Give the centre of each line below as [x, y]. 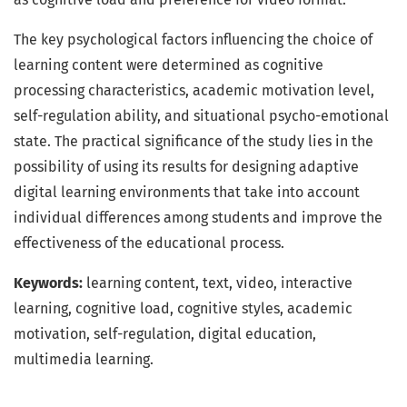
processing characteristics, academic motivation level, [194, 91]
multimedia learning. [84, 360]
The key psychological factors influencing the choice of [193, 40]
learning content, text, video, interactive [218, 283]
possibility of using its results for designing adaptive [186, 167]
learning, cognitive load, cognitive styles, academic [183, 309]
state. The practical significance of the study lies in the [194, 142]
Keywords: [48, 283]
